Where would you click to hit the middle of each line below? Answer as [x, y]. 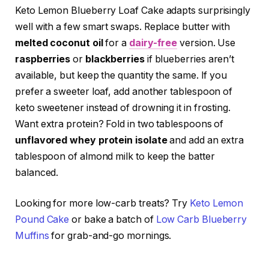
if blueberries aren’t [189, 59]
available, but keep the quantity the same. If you [121, 75]
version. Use [207, 43]
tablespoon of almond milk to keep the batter [115, 156]
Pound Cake [42, 220]
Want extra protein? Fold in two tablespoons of [119, 124]
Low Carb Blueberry [201, 220]
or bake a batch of [113, 220]
